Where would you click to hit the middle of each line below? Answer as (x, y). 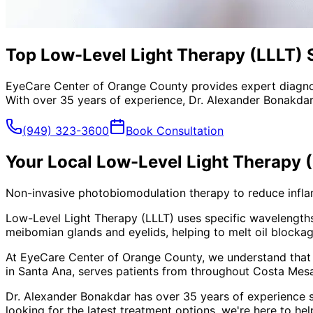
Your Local (51, 161)
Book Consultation (175, 130)
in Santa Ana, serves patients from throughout (129, 271)
